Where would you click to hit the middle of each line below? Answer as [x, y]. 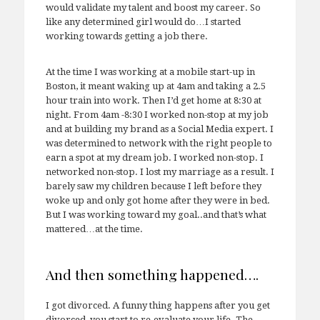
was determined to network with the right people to [159, 143]
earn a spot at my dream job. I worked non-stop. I [154, 157]
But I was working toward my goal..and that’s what [156, 214]
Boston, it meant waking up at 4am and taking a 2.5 [155, 86]
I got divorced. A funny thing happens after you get [157, 305]
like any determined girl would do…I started [143, 21]
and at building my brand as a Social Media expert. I [159, 129]
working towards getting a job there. [126, 36]
